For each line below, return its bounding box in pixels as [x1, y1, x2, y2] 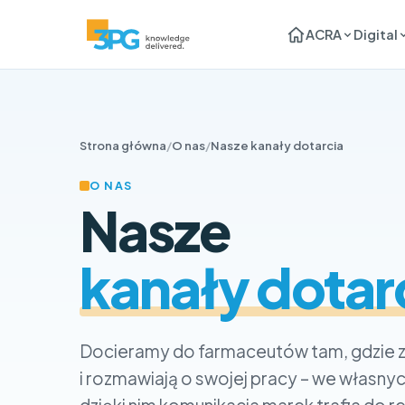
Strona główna [80, 138, 166, 153]
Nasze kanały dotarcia [211, 138, 344, 153]
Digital [353, 26, 398, 42]
